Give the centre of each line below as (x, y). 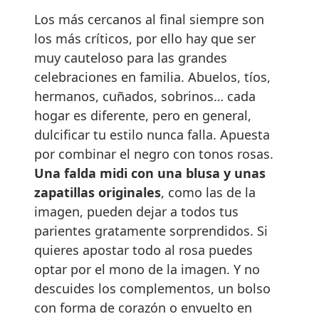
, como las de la (208, 192)
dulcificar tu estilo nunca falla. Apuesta (152, 134)
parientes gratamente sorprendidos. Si (151, 230)
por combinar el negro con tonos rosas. (154, 153)
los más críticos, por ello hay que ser (145, 38)
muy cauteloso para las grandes (131, 57)
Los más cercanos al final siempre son (149, 19)
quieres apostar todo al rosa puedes (143, 250)
